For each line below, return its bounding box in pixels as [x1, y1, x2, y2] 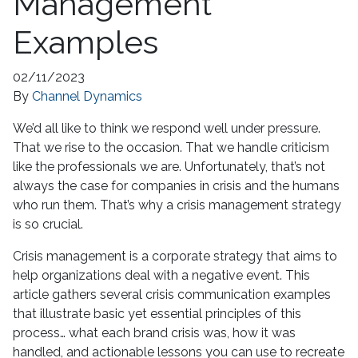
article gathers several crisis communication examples [13, 286, 331, 302]
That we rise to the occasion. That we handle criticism [13, 139, 329, 155]
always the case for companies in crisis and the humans [13, 177, 340, 193]
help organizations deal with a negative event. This [13, 267, 310, 283]
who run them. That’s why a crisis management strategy [13, 197, 341, 213]
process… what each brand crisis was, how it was [13, 324, 296, 340]
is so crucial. [13, 216, 83, 232]
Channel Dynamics [32, 88, 142, 104]
